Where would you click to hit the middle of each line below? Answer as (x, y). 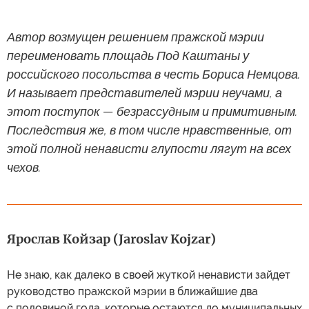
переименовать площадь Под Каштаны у (128, 56)
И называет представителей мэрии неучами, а (144, 93)
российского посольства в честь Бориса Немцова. (153, 74)
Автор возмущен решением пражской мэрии (136, 37)
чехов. (24, 167)
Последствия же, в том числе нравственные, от (149, 130)
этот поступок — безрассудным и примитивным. (152, 111)
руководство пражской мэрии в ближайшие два (132, 291)
